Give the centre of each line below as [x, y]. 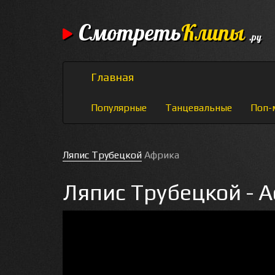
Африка [162, 155]
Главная [112, 77]
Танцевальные [199, 108]
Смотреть [130, 33]
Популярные [119, 108]
